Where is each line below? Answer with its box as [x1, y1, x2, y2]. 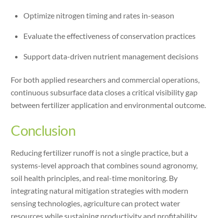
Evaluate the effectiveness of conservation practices [23, 31, 196, 40]
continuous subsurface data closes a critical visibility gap [11, 87, 198, 97]
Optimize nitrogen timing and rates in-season [23, 10, 174, 20]
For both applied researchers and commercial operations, [11, 74, 200, 84]
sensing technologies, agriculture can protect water [11, 199, 181, 208]
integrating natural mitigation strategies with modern [11, 186, 189, 196]
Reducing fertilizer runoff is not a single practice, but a [11, 148, 189, 158]
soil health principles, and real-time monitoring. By [11, 173, 178, 183]
